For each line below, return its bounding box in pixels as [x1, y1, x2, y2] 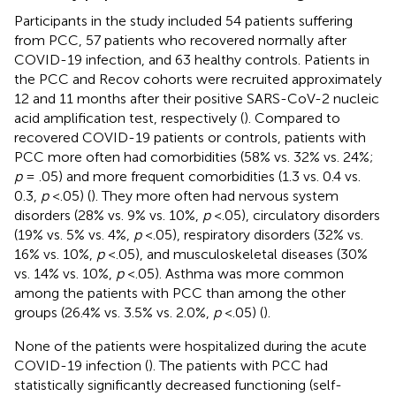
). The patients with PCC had [148, 356, 328, 374]
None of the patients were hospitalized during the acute [14, 337, 367, 354]
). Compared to [244, 109, 340, 126]
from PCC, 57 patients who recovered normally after [14, 31, 346, 49]
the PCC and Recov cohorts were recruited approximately [14, 70, 382, 88]
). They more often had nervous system [91, 187, 339, 204]
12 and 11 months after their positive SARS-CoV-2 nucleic [14, 89, 379, 107]
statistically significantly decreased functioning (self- [14, 376, 342, 393]
